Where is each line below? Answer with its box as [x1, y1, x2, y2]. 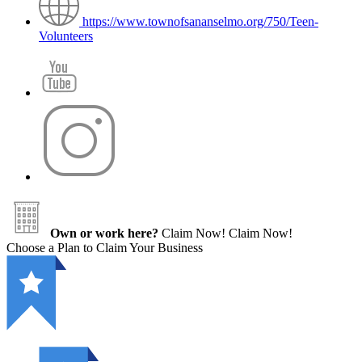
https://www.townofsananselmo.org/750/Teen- [82, 14, 318, 28]
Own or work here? [50, 225, 158, 240]
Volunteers [39, 28, 93, 43]
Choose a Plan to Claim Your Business [6, 240, 203, 255]
